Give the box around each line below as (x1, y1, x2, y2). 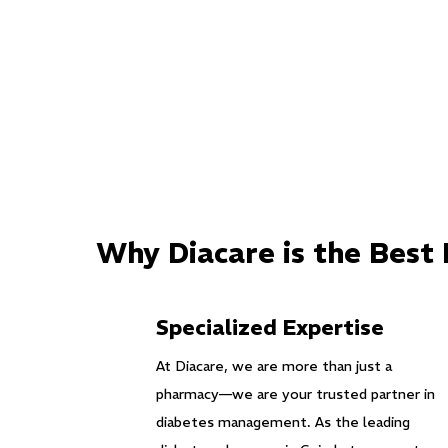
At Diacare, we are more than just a (156, 357, 392, 375)
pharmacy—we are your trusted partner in (156, 385, 435, 403)
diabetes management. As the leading (156, 413, 410, 431)
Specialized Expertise (156, 314, 384, 341)
